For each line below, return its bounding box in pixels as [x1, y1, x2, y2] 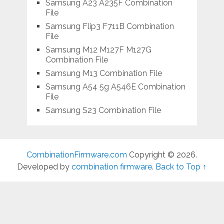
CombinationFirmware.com [26, 149, 127, 159]
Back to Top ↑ [155, 161, 207, 171]
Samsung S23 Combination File [45, 105, 161, 115]
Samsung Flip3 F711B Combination [45, 21, 174, 31]
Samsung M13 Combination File [45, 68, 162, 78]
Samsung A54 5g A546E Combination [45, 81, 185, 91]
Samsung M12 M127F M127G [45, 44, 151, 54]
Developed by [17, 161, 72, 171]
